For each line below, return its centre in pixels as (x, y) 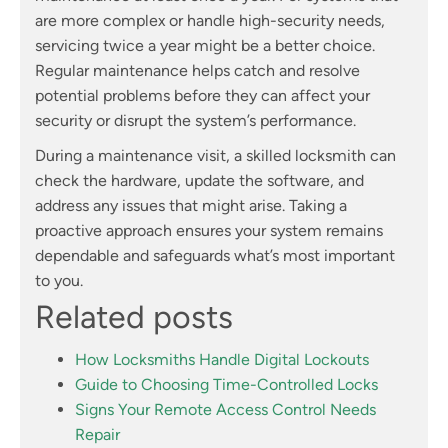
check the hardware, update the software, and (199, 180)
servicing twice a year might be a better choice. (205, 45)
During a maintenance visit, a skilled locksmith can (215, 155)
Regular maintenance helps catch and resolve (197, 70)
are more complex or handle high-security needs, (210, 20)
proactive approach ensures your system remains (209, 230)
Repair (97, 434)
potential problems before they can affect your (202, 95)
